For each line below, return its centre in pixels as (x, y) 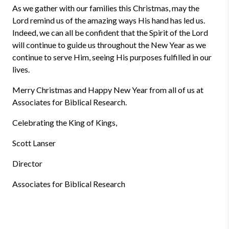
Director (27, 163)
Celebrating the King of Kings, (65, 122)
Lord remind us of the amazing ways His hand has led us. (109, 20)
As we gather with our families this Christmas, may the (106, 8)
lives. (21, 69)
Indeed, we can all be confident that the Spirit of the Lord (110, 32)
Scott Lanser (34, 143)
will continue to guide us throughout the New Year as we (109, 45)
